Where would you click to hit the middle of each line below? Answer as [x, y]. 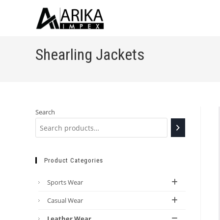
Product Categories [74, 160]
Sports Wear [65, 182]
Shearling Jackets [90, 55]
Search [45, 112]
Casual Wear [65, 200]
